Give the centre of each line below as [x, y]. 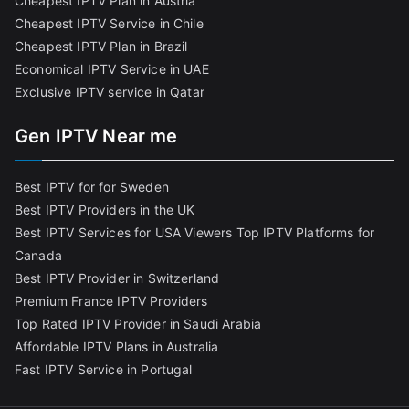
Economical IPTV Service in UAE [112, 69]
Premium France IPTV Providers [111, 301]
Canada [38, 255]
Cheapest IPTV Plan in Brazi [100, 46]
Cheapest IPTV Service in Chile [109, 23]
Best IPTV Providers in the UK [105, 210]
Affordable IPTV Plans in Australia [117, 346]
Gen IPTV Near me [96, 136]
